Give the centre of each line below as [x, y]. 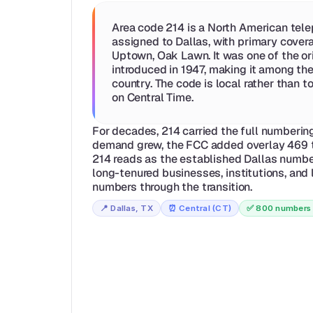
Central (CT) [205, 208]
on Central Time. [153, 98]
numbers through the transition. [173, 187]
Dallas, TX [132, 208]
